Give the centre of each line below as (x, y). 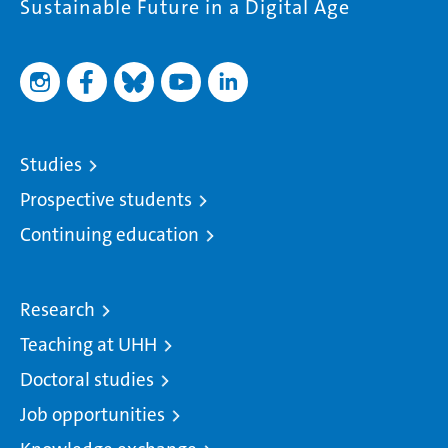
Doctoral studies (87, 380)
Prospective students (106, 200)
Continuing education (109, 235)
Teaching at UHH (88, 345)
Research (57, 310)
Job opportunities (92, 415)
